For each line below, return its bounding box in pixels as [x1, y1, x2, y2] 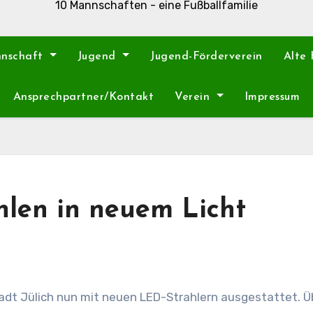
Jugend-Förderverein [150, 51, 263, 62]
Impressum [244, 92, 300, 103]
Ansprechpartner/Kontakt [13, 92, 154, 103]
